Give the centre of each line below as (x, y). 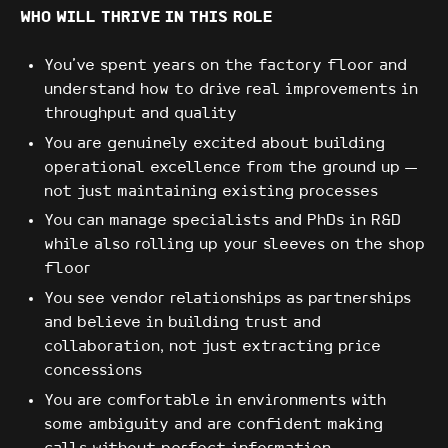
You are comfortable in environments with (215, 400)
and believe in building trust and (182, 322)
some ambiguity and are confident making (213, 424)
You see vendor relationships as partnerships (227, 298)
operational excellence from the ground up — (230, 167)
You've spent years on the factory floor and (225, 66)
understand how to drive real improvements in (231, 90)
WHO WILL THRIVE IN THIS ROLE (146, 18)
